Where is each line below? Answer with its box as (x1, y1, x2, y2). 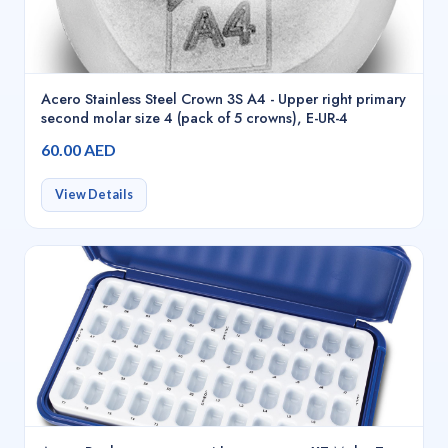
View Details (54, 186, 133, 202)
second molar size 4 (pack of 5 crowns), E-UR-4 (41, 108, 348, 129)
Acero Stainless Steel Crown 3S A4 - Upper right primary (41, 89, 406, 110)
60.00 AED (41, 139, 116, 159)
